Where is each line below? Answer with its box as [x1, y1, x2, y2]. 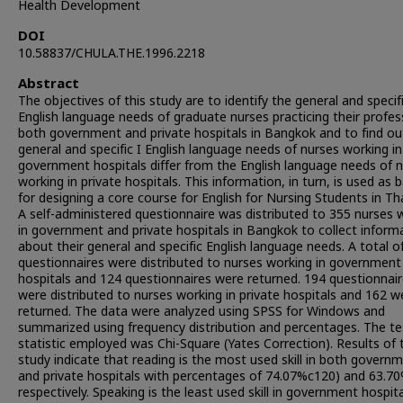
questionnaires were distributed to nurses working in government [18, 254, 401, 273]
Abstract [18, 74, 79, 94]
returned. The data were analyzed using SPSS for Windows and [18, 302, 385, 321]
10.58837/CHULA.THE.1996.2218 [18, 44, 205, 63]
